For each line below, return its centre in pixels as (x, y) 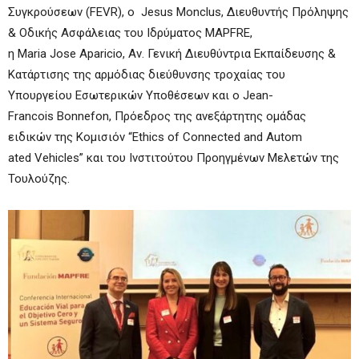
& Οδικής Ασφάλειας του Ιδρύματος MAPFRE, (130, 32)
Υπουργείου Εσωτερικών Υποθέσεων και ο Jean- (141, 95)
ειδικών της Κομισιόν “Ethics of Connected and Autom (155, 137)
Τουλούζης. (39, 178)
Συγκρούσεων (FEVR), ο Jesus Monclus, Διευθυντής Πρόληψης (178, 12)
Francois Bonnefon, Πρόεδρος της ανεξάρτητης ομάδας (157, 116)
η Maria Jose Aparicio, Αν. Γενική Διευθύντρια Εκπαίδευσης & (172, 53)
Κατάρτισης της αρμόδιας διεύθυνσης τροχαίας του (147, 74)
